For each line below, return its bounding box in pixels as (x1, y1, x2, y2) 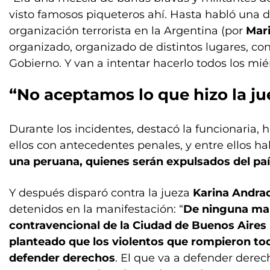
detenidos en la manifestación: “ (9, 202, 183, 216)
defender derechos (9, 251, 115, 265)
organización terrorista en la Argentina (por (9, 24, 246, 37)
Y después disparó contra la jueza (9, 186, 193, 199)
